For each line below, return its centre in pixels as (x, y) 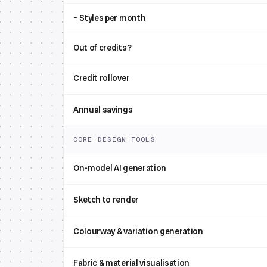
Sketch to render (106, 200)
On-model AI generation (120, 168)
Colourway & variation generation (138, 231)
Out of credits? (103, 48)
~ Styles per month (110, 18)
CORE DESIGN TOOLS (114, 139)
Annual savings (103, 110)
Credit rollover (102, 78)
